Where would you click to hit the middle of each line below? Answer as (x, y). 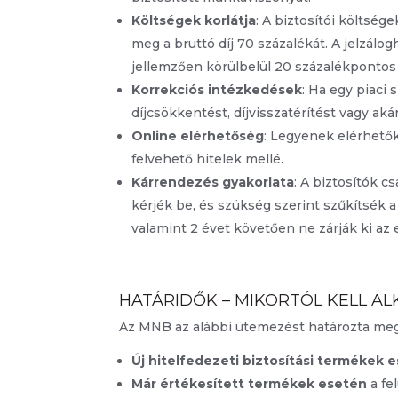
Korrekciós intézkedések (217, 90)
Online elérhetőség (198, 136)
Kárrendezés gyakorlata (213, 183)
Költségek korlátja (194, 21)
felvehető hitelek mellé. (208, 159)
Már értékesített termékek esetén (250, 384)
